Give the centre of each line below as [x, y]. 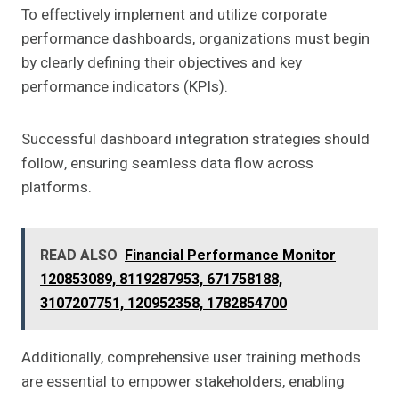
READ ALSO [79, 256]
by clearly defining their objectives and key [162, 63]
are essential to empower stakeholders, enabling [183, 382]
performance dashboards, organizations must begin [195, 39]
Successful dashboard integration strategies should [195, 140]
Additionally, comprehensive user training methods [191, 358]
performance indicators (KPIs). [125, 87]
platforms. [57, 188]
